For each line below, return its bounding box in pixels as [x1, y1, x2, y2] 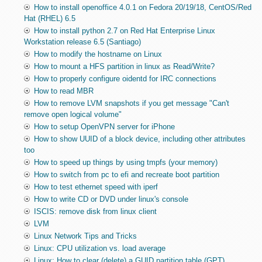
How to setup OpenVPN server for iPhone [33, 122, 175, 132]
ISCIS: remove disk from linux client [33, 207, 157, 216]
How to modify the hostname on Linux [33, 50, 162, 59]
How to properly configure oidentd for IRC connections [33, 74, 216, 84]
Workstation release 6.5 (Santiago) [23, 37, 141, 47]
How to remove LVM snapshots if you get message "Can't [33, 99, 229, 108]
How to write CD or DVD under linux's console [33, 195, 188, 204]
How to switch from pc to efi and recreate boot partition [33, 170, 219, 180]
